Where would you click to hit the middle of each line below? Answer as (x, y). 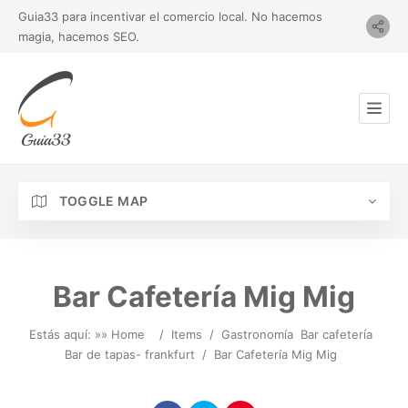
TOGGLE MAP (102, 201)
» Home (122, 334)
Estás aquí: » (65, 334)
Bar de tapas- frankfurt (129, 354)
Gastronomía (257, 334)
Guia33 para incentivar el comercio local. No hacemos (170, 16)
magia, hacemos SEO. (79, 36)
